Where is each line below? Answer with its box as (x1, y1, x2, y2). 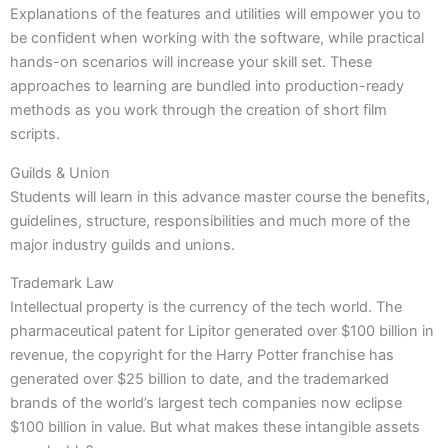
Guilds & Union (10, 163, 110, 182)
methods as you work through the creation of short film (10, 101, 387, 120)
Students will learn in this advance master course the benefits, (10, 187, 430, 206)
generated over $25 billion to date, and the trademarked (10, 370, 389, 389)
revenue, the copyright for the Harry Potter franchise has (10, 346, 394, 365)
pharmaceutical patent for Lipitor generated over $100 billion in (10, 322, 434, 341)
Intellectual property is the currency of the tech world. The (10, 298, 402, 317)
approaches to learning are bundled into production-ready (10, 77, 404, 96)
